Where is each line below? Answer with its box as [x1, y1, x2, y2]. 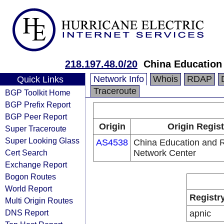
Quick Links [16, 74, 63, 84]
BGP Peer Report [5, 112, 67, 121]
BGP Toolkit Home [5, 88, 70, 97]
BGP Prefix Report [5, 100, 70, 109]
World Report [5, 184, 52, 193]
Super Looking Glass [5, 136, 79, 145]
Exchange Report [5, 160, 67, 169]
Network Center [133, 148, 196, 158]
